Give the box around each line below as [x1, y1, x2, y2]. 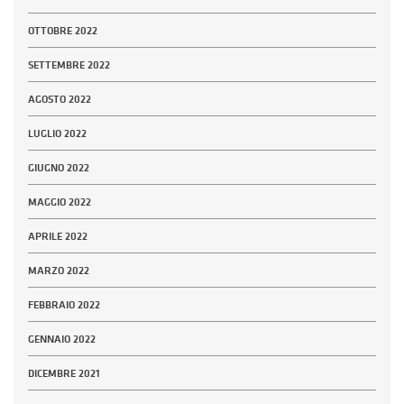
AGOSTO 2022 [28, 92, 91, 107]
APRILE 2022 [28, 229, 87, 244]
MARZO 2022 [28, 263, 89, 279]
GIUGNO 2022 [28, 161, 89, 176]
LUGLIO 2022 [28, 126, 87, 142]
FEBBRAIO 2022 [28, 298, 100, 313]
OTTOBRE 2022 [28, 23, 97, 39]
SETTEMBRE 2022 [28, 58, 110, 73]
